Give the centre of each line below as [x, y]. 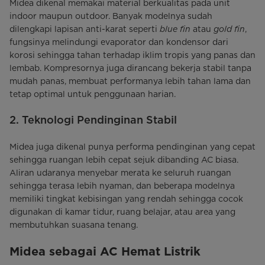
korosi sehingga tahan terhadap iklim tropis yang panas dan [132, 55]
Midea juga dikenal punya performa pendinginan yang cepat [132, 146]
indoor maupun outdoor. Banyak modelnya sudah [111, 16]
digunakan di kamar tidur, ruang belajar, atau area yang [122, 211]
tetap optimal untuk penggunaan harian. [93, 94]
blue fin [175, 29]
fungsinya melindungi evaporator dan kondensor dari [119, 42]
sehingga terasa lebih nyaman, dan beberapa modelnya [122, 185]
